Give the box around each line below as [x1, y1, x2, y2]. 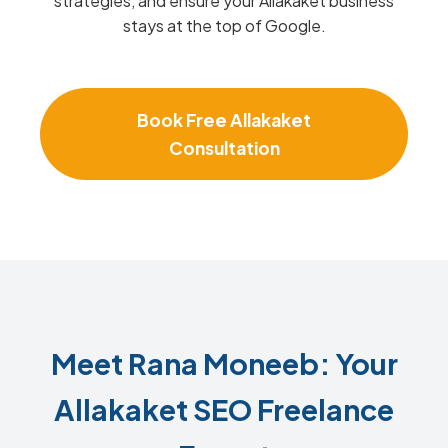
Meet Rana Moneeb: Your [50, 345, 398, 381]
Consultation [168, 137, 280, 159]
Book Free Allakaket [137, 109, 311, 131]
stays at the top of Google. [122, 15, 326, 36]
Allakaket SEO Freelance [54, 391, 394, 427]
